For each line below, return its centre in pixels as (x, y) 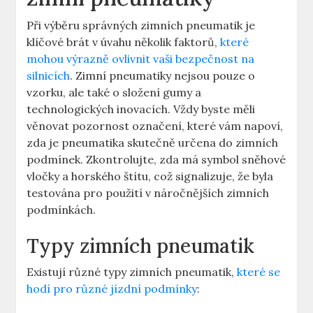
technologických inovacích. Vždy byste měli (141, 109)
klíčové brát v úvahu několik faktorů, (124, 42)
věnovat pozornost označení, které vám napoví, (155, 126)
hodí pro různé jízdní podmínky (112, 289)
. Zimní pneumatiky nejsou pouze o (163, 76)
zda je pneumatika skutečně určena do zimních (153, 143)
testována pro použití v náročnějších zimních (148, 193)
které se (259, 272)
